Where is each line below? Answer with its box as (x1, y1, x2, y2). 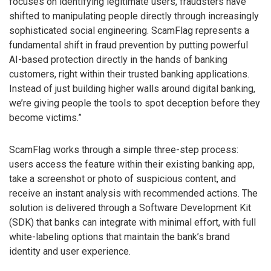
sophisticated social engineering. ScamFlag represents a (9, 25, 249, 37)
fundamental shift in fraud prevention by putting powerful (9, 39, 248, 51)
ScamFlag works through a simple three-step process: (9, 144, 238, 156)
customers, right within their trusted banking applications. (9, 68, 249, 80)
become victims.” (9, 112, 82, 124)
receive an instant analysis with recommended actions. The (9, 188, 258, 200)
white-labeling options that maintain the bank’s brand (9, 231, 230, 243)
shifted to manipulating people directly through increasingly (9, 10, 259, 22)
